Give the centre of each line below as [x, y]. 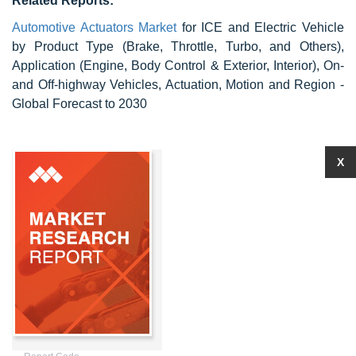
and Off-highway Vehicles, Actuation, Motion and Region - [178, 85]
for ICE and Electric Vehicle [261, 27]
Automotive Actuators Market [95, 27]
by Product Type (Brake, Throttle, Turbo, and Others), [178, 46]
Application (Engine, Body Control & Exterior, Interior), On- [178, 66]
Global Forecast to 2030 [79, 104]
